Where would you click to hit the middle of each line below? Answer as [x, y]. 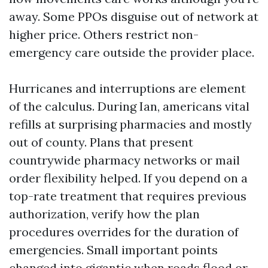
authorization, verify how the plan [104, 214]
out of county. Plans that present [101, 142]
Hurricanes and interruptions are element [127, 88]
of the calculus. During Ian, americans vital [129, 106]
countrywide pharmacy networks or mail [124, 160]
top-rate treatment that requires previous [128, 196]
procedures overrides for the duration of [124, 232]
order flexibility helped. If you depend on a [128, 178]
